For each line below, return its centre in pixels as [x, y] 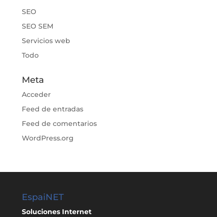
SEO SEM [37, 26]
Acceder [36, 95]
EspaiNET [43, 197]
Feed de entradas [52, 109]
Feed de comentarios [59, 124]
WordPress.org [47, 138]
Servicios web [46, 41]
